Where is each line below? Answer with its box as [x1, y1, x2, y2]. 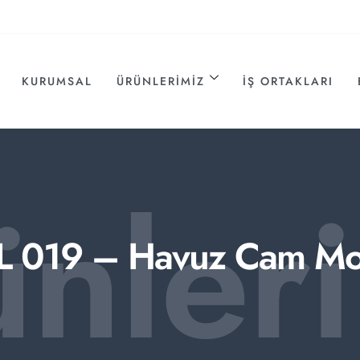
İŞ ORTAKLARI [243, 72, 334, 89]
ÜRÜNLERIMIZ [117, 72, 206, 89]
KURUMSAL [22, 72, 93, 89]
